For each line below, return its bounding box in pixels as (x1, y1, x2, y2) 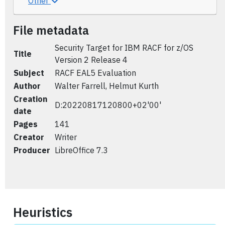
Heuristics (13, 204, 72, 220)
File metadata (13, 23, 89, 38)
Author (14, 81, 41, 91)
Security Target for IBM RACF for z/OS (55, 43, 193, 53)
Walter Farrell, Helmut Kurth (55, 81, 159, 91)
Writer (55, 132, 77, 142)
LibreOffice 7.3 (55, 145, 108, 155)
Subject (14, 68, 44, 78)
